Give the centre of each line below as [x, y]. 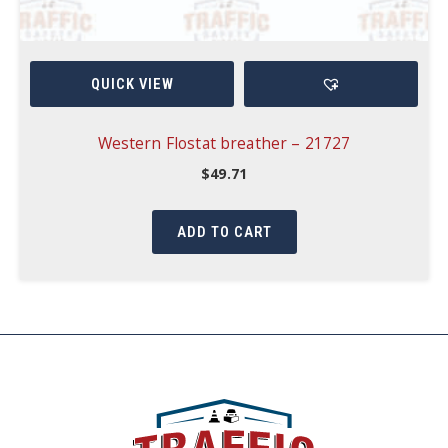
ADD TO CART [224, 232]
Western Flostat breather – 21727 [224, 143]
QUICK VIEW [132, 83]
